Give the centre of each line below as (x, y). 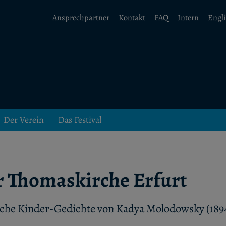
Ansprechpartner (81, 18)
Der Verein (24, 120)
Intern (188, 18)
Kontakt (132, 18)
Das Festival (80, 120)
